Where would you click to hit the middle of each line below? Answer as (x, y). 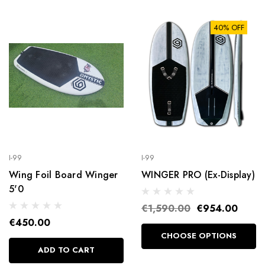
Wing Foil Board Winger (64, 175)
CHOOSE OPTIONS (199, 236)
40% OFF (229, 27)
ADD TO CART (66, 250)
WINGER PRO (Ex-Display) (198, 175)
